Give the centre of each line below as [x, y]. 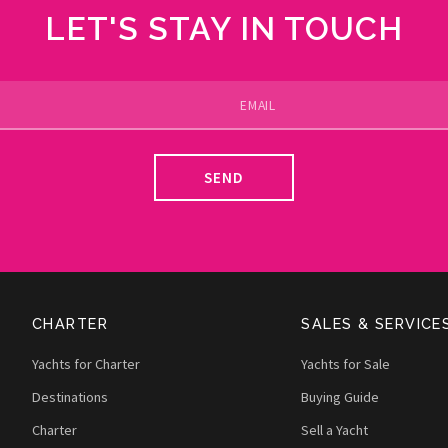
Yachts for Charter [86, 363]
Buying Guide [340, 396]
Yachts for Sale [346, 363]
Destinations [70, 396]
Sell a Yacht [335, 429]
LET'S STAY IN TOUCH [224, 28]
